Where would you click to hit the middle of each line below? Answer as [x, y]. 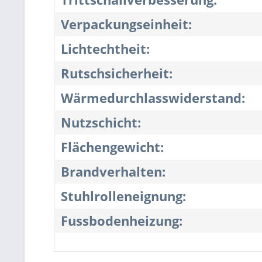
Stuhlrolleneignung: [123, 196]
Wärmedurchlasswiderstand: [153, 98]
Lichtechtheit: [105, 49]
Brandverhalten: [113, 172]
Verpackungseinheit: [126, 24]
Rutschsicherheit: [117, 73]
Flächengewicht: [112, 147]
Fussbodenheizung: [122, 221]
